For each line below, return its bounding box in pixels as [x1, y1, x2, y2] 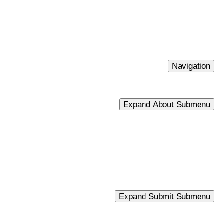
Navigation [172, 61, 210, 70]
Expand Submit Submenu [119, 191, 210, 200]
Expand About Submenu [123, 99, 210, 109]
